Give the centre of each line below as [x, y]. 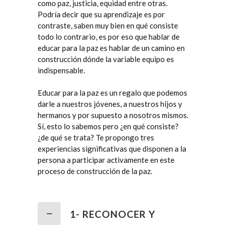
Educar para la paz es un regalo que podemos [112, 93]
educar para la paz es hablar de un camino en [111, 48]
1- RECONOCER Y [112, 214]
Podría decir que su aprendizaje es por [101, 14]
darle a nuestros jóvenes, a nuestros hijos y [110, 104]
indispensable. [62, 70]
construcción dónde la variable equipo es [106, 59]
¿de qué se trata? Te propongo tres [96, 137]
